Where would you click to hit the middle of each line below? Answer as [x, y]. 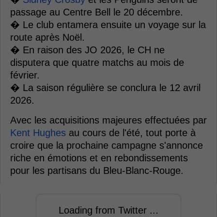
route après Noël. [47, 37]
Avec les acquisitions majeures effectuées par [108, 120]
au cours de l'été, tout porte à [131, 133]
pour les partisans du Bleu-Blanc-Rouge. [97, 170]
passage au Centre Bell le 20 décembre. [97, 12]
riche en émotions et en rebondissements [99, 158]
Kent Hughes [38, 133]
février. [25, 75]
